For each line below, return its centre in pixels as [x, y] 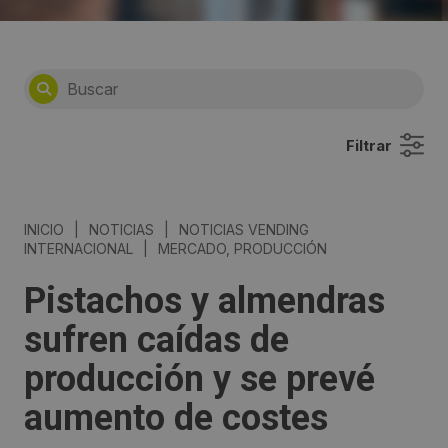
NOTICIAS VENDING [244, 230]
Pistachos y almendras [204, 301]
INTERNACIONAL [78, 249]
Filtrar [369, 146]
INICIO [44, 230]
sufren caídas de [156, 340]
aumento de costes [176, 418]
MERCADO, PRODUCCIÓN [240, 249]
